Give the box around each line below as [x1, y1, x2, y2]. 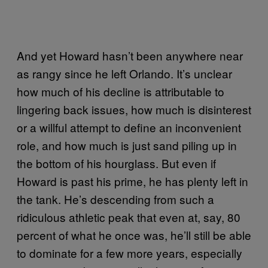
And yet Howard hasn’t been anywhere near [17, 47, 243, 63]
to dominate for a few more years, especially [17, 244, 242, 261]
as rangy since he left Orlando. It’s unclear [17, 65, 232, 81]
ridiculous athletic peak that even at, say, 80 [17, 208, 240, 225]
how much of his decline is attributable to [17, 83, 224, 99]
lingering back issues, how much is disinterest [17, 100, 251, 117]
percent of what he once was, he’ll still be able [17, 226, 251, 243]
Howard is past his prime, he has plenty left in [17, 172, 248, 189]
